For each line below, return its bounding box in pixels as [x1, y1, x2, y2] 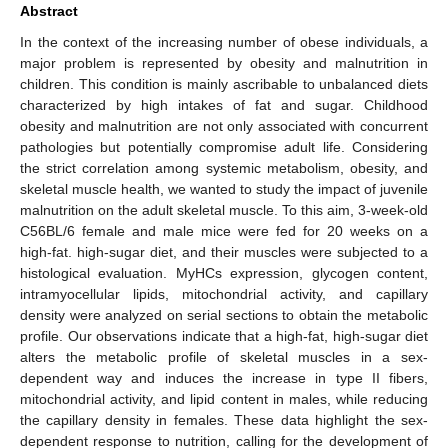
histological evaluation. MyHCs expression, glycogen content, [20, 264, 428, 281]
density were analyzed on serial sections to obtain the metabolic [20, 306, 428, 323]
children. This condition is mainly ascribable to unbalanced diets [20, 75, 428, 92]
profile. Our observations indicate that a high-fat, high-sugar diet [20, 327, 428, 344]
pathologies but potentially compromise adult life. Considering [20, 138, 428, 155]
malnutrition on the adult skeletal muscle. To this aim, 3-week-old [20, 201, 428, 218]
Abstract [20, 2, 78, 19]
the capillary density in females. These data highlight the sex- [20, 411, 428, 428]
